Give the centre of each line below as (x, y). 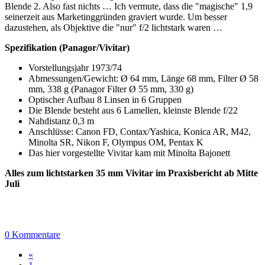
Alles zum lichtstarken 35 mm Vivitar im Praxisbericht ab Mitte (131, 173)
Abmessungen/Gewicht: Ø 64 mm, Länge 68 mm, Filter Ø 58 (143, 79)
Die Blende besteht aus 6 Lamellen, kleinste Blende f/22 (135, 111)
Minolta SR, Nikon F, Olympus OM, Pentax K (116, 143)
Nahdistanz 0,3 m (61, 121)
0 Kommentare (33, 235)
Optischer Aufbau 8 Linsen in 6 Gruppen (105, 100)
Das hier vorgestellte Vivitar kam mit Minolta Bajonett (129, 153)
